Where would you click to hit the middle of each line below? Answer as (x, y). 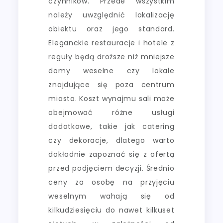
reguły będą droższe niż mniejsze (111, 56)
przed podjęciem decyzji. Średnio (111, 168)
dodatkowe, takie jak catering (111, 126)
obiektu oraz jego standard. (111, 29)
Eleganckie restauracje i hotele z (111, 43)
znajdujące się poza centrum (111, 84)
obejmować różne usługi (111, 112)
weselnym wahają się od (111, 196)
